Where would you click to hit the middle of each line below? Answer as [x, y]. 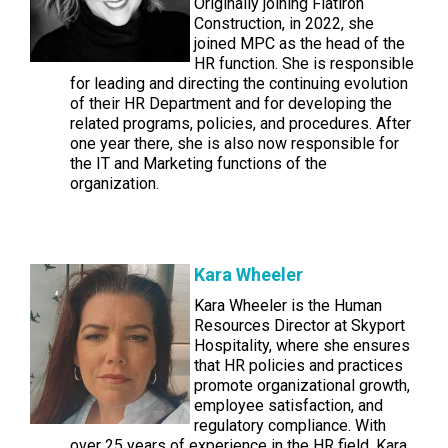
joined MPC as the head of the [299, 43]
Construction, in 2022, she [284, 23]
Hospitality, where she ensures [302, 345]
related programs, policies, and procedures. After [240, 123]
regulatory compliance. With [290, 425]
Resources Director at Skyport [299, 325]
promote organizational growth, [302, 385]
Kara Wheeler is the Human [288, 305]
